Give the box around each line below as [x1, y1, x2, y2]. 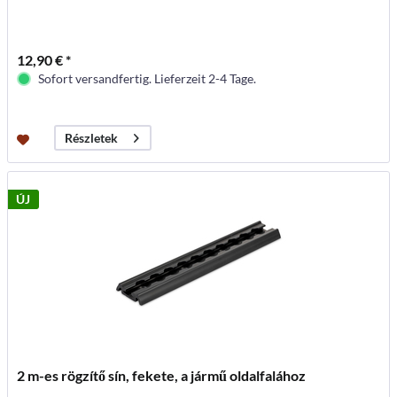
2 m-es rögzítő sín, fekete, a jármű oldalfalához [17, 367, 307, 385]
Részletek [65, 130, 119, 146]
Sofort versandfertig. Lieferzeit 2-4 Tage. [38, 71, 257, 87]
